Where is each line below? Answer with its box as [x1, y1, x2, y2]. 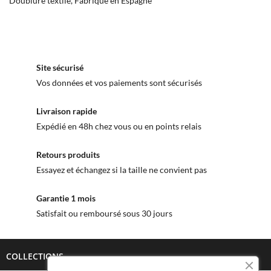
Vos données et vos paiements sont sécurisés [36, 77, 202, 88]
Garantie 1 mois [36, 193, 96, 204]
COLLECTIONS [6, 250, 64, 263]
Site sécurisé [36, 62, 83, 73]
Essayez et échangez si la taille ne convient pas [36, 165, 207, 175]
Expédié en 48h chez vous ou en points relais [36, 121, 201, 132]
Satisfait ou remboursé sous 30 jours [36, 208, 172, 219]
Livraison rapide [36, 106, 97, 117]
